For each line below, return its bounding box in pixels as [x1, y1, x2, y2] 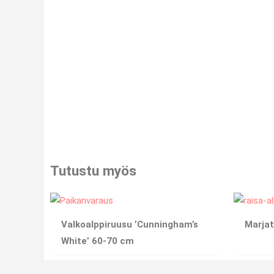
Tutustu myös [50, 162, 136, 179]
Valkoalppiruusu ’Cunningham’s [61, 219, 198, 231]
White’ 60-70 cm [61, 235, 134, 247]
